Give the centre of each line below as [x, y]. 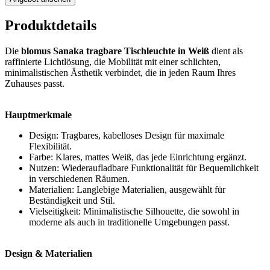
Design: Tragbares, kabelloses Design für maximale [127, 135]
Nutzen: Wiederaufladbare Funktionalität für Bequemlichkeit [144, 168]
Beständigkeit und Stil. [72, 200]
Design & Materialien [49, 253]
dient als [226, 51]
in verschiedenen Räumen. [79, 178]
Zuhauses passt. [35, 83]
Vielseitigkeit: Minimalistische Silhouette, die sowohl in [134, 211]
